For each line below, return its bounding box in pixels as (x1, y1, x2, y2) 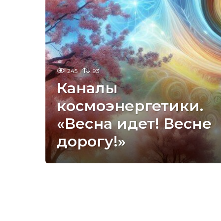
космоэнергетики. (57, 96, 204, 115)
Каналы (57, 78, 118, 97)
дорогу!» (57, 132, 126, 150)
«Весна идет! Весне (57, 114, 212, 133)
